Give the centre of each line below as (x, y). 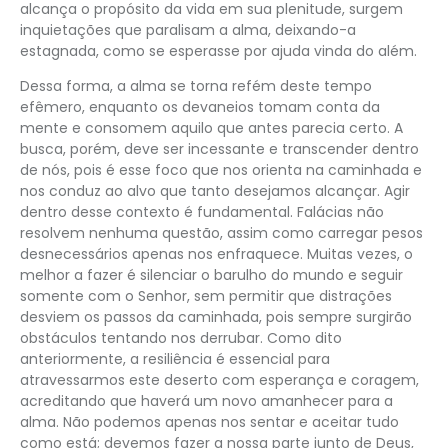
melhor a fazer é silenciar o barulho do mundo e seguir (211, 275)
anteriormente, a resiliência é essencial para (175, 359)
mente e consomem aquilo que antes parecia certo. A (211, 128)
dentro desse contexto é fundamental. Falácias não (202, 212)
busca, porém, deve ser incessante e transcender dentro (219, 149)
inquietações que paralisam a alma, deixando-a (188, 30)
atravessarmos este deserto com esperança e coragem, (219, 380)
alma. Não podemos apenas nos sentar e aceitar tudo (209, 422)
